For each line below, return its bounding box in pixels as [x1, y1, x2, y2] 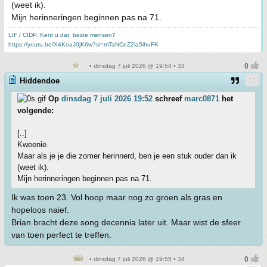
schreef [153, 94, 184, 103]
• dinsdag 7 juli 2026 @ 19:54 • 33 [87, 63, 185, 69]
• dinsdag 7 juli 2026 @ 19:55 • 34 [87, 256, 185, 262]
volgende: [17, 106, 54, 115]
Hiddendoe [20, 76, 60, 85]
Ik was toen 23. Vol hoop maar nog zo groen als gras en [11, 193, 222, 202]
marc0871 [184, 94, 219, 103]
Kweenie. [17, 140, 49, 149]
